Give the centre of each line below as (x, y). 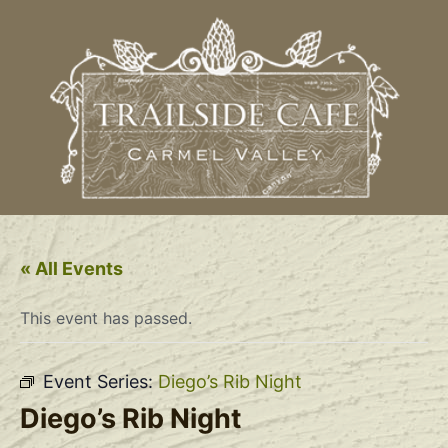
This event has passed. (106, 317)
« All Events (71, 268)
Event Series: (100, 381)
